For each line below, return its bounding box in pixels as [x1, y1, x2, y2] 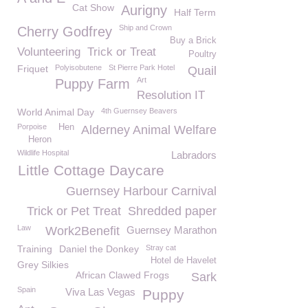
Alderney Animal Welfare [81, 123, 217, 137]
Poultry [188, 49, 217, 59]
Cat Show [72, 2, 114, 13]
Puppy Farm [55, 76, 130, 91]
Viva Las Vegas [65, 286, 135, 298]
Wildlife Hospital [17, 148, 69, 157]
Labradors [171, 149, 217, 161]
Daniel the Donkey [59, 243, 139, 254]
